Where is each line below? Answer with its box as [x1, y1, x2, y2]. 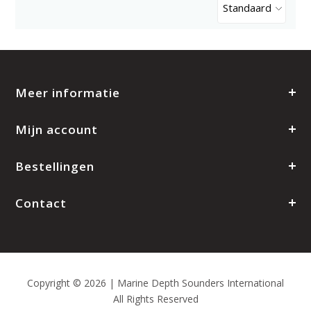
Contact [15, 195, 67, 212]
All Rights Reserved [112, 292, 199, 306]
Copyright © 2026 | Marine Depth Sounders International [27, 276, 284, 290]
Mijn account [15, 121, 99, 138]
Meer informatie [15, 85, 121, 101]
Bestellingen [15, 158, 95, 175]
